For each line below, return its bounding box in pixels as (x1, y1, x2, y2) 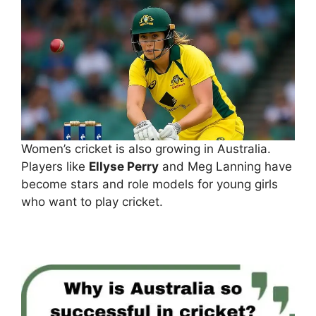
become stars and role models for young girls (21, 177, 278, 192)
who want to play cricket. (21, 195, 163, 209)
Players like (21, 159, 89, 174)
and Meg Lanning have (159, 159, 292, 174)
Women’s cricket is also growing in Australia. (21, 142, 271, 157)
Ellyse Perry (89, 159, 159, 174)
